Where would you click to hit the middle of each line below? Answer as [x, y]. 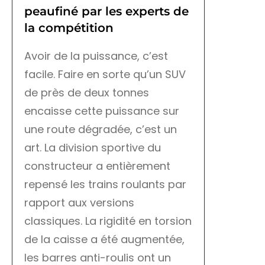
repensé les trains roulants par [105, 185]
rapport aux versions [79, 203]
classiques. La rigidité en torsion [108, 221]
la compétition [69, 28]
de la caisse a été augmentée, [104, 240]
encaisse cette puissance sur [102, 111]
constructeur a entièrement [97, 166]
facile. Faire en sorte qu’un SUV [105, 75]
